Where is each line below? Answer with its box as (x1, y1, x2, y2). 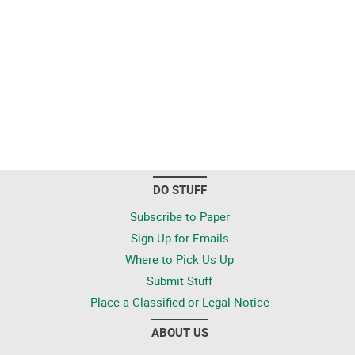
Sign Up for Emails (130, 230, 229, 246)
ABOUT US (151, 324, 208, 340)
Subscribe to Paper (129, 208, 230, 224)
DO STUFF (152, 181, 207, 197)
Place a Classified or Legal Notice (90, 294, 269, 310)
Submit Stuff (147, 273, 212, 288)
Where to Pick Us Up (125, 251, 234, 267)
